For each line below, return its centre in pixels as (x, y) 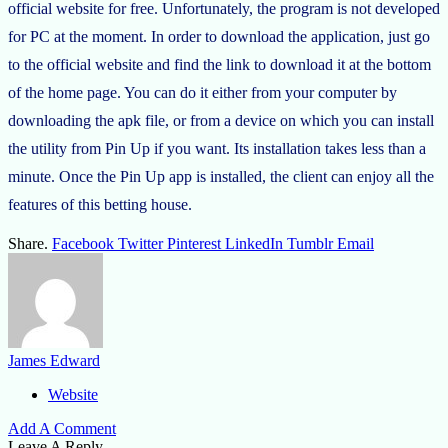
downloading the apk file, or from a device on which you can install (221, 121)
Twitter (140, 244)
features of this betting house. (100, 205)
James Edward (54, 361)
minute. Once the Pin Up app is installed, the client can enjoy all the (221, 177)
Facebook (83, 244)
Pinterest (194, 244)
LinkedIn (254, 244)
